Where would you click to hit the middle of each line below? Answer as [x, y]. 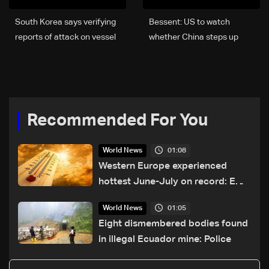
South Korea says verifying [65, 23]
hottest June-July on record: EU [171, 182]
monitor [116, 198]
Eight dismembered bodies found [174, 224]
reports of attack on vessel [65, 38]
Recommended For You [117, 121]
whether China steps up [194, 38]
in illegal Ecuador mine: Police [165, 240]
